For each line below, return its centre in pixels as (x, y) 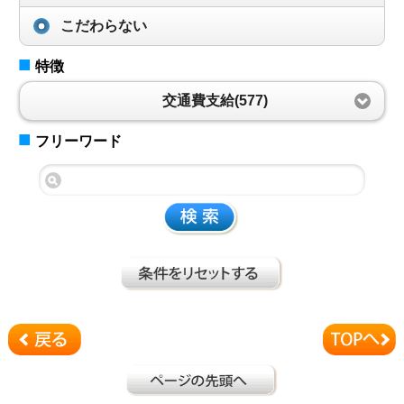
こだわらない (103, 26)
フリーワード (79, 141)
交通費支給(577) (216, 101)
